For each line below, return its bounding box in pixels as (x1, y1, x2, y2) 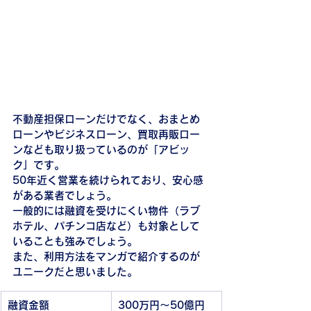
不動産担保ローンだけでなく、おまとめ (12, 114, 200, 125)
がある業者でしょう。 (12, 190, 117, 201)
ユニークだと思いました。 (12, 267, 137, 278)
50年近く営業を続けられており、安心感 (12, 175, 203, 186)
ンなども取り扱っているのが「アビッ (12, 144, 190, 155)
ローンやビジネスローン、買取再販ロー (12, 129, 200, 140)
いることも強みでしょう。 (12, 236, 137, 247)
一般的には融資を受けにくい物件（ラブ (12, 205, 200, 217)
